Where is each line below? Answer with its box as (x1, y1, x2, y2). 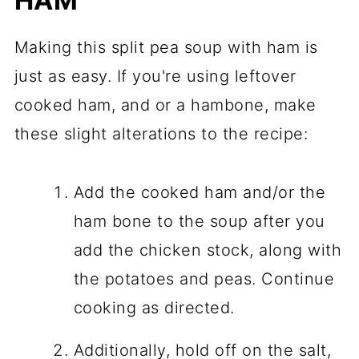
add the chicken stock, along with (73, 240, 342, 260)
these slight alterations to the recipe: (14, 124, 313, 143)
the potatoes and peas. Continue (73, 269, 335, 288)
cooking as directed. (73, 298, 235, 317)
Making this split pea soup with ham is (14, 38, 318, 57)
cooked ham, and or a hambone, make (14, 95, 317, 115)
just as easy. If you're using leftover (14, 67, 296, 86)
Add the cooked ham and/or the (73, 183, 326, 202)
